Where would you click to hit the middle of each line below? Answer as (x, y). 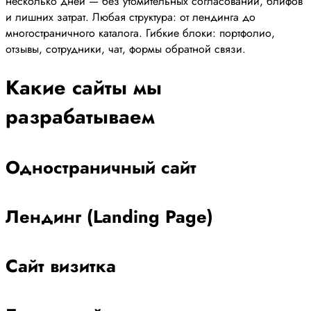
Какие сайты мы (84, 88)
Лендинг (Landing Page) (109, 217)
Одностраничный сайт (101, 168)
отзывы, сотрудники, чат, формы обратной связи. (126, 49)
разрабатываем (80, 117)
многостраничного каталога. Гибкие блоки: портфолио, (140, 33)
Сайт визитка (61, 267)
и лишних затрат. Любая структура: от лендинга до (131, 17)
